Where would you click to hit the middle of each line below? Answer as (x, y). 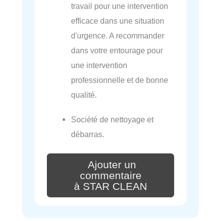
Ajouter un (112, 165)
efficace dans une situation (118, 20)
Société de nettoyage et (112, 119)
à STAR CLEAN (110, 186)
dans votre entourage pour (117, 50)
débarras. (88, 134)
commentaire (110, 175)
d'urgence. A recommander (118, 35)
